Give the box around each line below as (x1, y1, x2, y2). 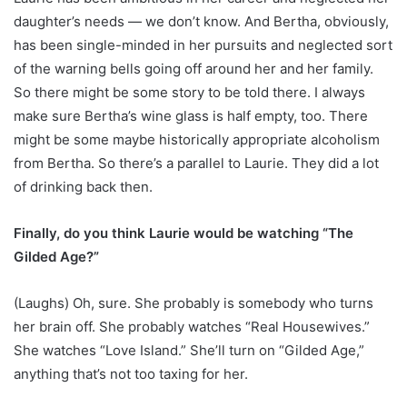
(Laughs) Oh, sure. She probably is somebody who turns (14, 294, 373, 313)
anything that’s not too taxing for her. (14, 365, 248, 383)
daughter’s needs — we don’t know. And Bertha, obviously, (14, 13, 389, 31)
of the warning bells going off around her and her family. (14, 60, 373, 78)
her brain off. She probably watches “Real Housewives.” (14, 318, 370, 336)
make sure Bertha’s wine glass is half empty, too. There (14, 107, 368, 125)
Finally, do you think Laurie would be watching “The (14, 224, 353, 243)
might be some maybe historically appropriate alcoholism (14, 131, 380, 149)
